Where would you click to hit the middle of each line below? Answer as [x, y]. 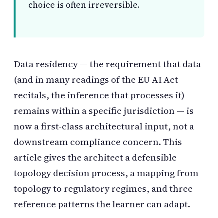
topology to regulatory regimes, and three [103, 189]
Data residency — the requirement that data [107, 64]
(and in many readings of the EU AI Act [96, 80]
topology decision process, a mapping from [106, 173]
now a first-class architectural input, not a [104, 126]
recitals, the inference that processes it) [99, 95]
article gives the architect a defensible [95, 157]
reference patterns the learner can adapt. [102, 204]
